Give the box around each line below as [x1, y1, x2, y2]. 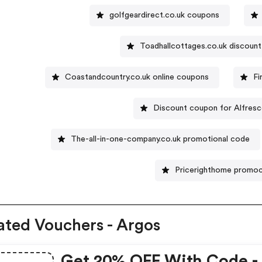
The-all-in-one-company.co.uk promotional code [70, 135, 250, 143]
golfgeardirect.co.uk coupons [109, 11, 219, 19]
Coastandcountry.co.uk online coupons [64, 73, 209, 81]
